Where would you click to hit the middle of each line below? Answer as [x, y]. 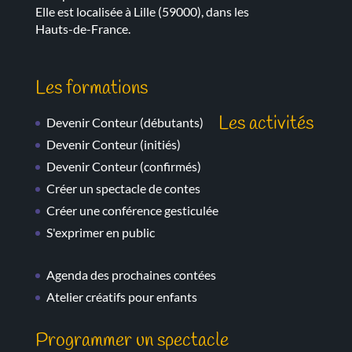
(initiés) [159, 145]
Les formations [91, 89]
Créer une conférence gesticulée [132, 211]
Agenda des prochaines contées [131, 275]
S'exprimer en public [100, 233]
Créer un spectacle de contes [123, 189]
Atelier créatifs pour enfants [121, 297]
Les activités [266, 125]
